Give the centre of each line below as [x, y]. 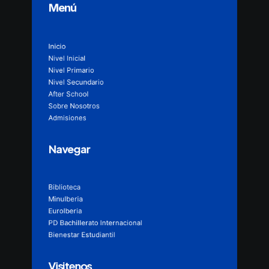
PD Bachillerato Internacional [95, 223]
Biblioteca [64, 187]
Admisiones [67, 118]
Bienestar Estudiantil [82, 234]
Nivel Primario [71, 70]
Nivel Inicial [67, 58]
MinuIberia [65, 199]
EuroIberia [65, 211]
